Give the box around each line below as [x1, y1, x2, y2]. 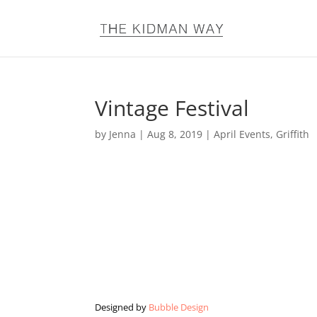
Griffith [276, 127, 310, 141]
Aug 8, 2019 [147, 127, 203, 141]
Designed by [95, 300, 149, 313]
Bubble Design [149, 300, 209, 313]
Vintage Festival [95, 93, 250, 122]
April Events [214, 127, 271, 141]
